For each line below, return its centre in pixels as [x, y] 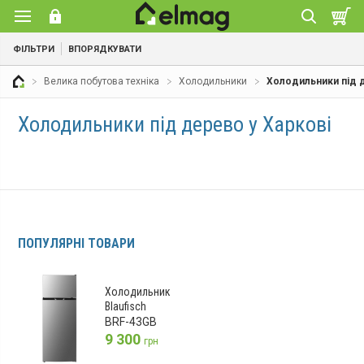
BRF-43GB [131, 322]
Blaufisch [126, 306]
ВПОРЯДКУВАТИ [105, 49]
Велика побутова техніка [102, 82]
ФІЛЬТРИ [34, 49]
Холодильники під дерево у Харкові [175, 125]
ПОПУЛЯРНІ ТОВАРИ [77, 244]
